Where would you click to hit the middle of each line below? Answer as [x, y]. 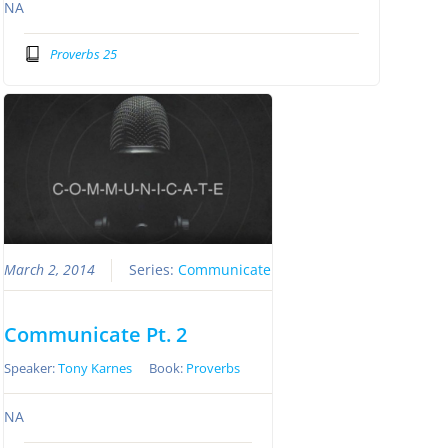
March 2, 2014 [50, 270]
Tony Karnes [95, 368]
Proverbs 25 [83, 53]
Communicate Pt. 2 [96, 335]
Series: [154, 270]
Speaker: [31, 368]
